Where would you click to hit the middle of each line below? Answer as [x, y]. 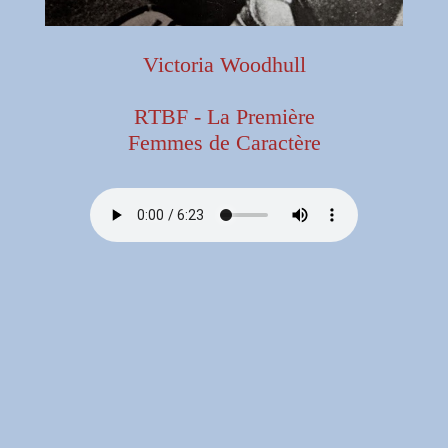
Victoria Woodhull [224, 65]
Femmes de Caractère [224, 143]
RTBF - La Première [224, 117]
